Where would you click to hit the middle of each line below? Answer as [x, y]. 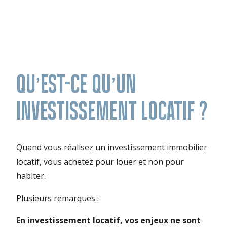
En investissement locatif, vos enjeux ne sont [108, 220]
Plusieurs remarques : [58, 198]
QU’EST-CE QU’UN [76, 84]
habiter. [31, 176]
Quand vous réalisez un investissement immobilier [112, 147]
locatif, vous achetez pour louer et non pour [100, 162]
